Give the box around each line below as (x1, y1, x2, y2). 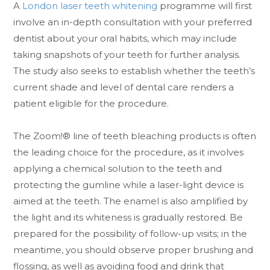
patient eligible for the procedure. (13, 97, 169, 109)
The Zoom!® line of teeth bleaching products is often (13, 130, 257, 142)
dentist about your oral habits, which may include (13, 32, 237, 44)
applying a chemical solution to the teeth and (13, 162, 222, 174)
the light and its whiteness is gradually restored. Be (13, 211, 243, 223)
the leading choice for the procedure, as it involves (13, 146, 244, 158)
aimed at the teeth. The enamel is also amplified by (13, 195, 248, 207)
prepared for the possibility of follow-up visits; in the (13, 227, 248, 239)
